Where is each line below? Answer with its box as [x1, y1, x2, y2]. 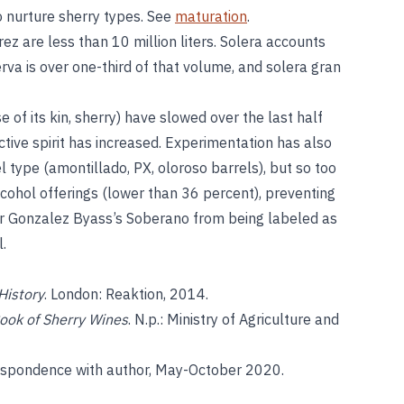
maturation [175, 7, 247, 25]
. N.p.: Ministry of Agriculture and [128, 310, 339, 328]
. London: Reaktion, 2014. [44, 285, 208, 303]
